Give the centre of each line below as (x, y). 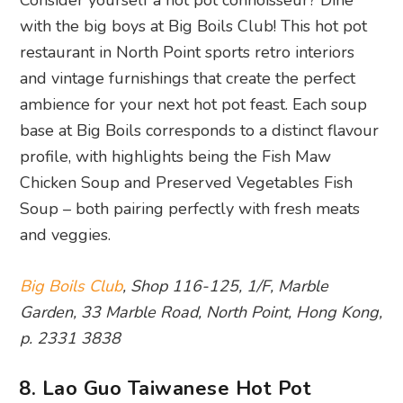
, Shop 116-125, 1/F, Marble (226, 286)
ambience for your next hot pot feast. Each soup (194, 104)
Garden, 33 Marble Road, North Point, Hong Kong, (201, 312)
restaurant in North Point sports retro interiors (188, 52)
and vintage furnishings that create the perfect (188, 78)
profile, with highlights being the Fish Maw (176, 156)
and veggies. (66, 234)
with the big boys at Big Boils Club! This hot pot (194, 26)
